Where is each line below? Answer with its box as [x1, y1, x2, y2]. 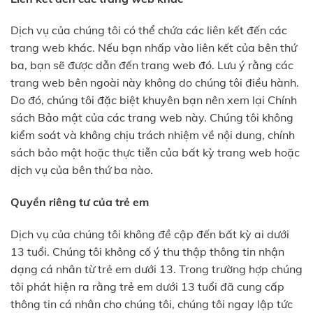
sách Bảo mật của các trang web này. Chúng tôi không [10, 110, 293, 125]
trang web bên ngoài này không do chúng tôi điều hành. [10, 75, 299, 90]
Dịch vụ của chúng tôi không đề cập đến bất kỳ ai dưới [10, 226, 289, 241]
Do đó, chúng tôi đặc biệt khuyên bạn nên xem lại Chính [10, 93, 297, 108]
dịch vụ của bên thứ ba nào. [10, 163, 153, 177]
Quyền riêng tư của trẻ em [10, 195, 149, 210]
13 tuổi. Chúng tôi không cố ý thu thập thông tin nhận [10, 244, 284, 259]
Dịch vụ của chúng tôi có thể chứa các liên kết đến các [10, 23, 287, 38]
